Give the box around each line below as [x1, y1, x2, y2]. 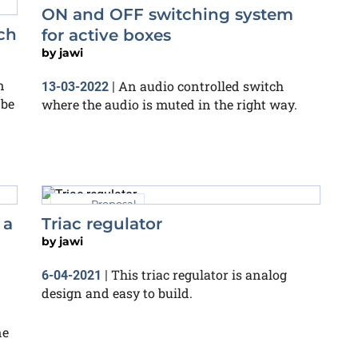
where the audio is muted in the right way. [42, 95, 297, 113]
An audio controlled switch [118, 77, 284, 94]
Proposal [91, 197, 137, 210]
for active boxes [42, 25, 171, 45]
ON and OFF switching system [42, 4, 293, 24]
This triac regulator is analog [111, 266, 287, 284]
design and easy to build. [42, 284, 193, 302]
